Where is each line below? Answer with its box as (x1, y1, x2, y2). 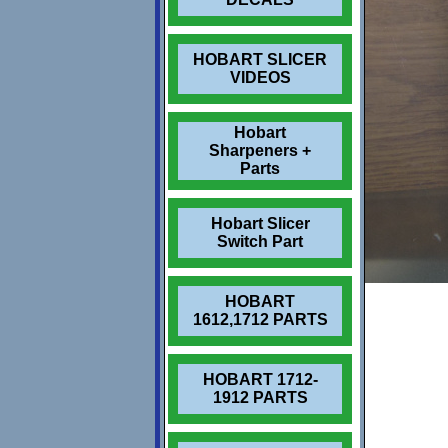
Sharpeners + (209, 142, 311, 159)
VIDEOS (229, 69, 291, 86)
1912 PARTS (212, 389, 308, 406)
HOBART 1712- (202, 371, 318, 388)
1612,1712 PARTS (192, 311, 328, 328)
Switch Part (217, 233, 303, 250)
